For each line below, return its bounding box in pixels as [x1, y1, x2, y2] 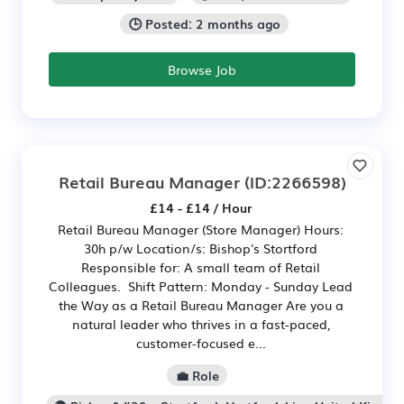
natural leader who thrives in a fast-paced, [71, 315, 330, 334]
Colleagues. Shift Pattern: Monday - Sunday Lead [49, 277, 353, 296]
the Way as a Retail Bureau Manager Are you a [58, 296, 344, 315]
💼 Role [175, 366, 219, 385]
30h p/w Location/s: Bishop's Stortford [84, 239, 317, 258]
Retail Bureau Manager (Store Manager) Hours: [58, 220, 344, 239]
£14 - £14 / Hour [150, 198, 252, 217]
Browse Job [168, 60, 236, 79]
